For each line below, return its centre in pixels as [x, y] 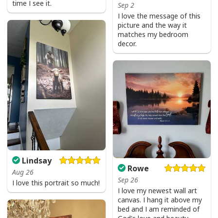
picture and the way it [152, 25]
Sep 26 [128, 180]
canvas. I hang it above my [160, 200]
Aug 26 [23, 172]
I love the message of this [159, 16]
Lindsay [36, 161]
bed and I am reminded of [158, 209]
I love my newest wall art [157, 191]
